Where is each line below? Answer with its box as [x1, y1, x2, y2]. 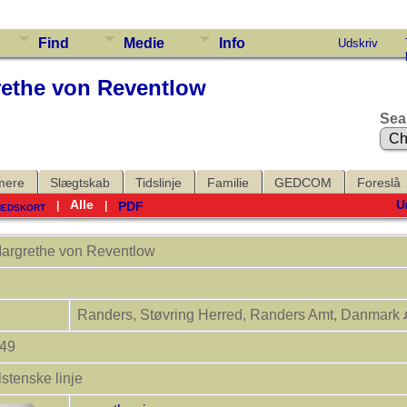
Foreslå [357, 174, 401, 190]
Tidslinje [135, 174, 182, 190]
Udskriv [338, 36, 378, 50]
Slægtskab [50, 174, 110, 190]
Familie [207, 174, 249, 190]
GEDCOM [274, 174, 332, 190]
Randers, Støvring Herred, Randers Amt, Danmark [77, 306, 403, 323]
